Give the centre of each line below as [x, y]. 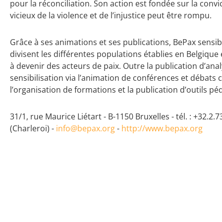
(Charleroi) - [33, 129]
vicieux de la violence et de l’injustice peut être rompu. [111, 15]
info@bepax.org [85, 129]
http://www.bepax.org [162, 129]
